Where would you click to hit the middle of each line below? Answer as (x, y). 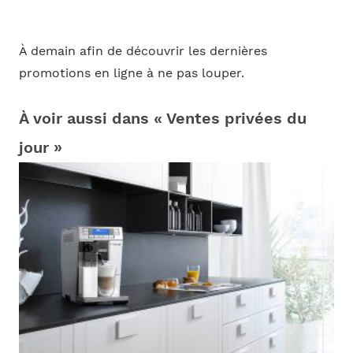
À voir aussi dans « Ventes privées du (162, 118)
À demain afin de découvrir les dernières (143, 51)
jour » (40, 147)
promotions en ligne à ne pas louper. (131, 73)
